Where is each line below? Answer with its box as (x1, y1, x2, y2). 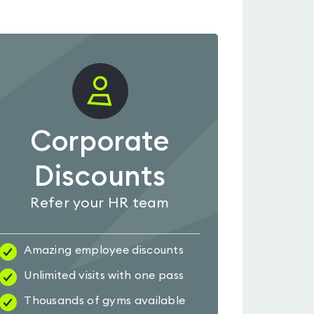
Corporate (29, 128, 170, 156)
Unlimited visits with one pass (24, 270, 184, 281)
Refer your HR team (30, 196, 170, 210)
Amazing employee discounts (24, 245, 184, 256)
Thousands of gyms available (24, 295, 186, 306)
